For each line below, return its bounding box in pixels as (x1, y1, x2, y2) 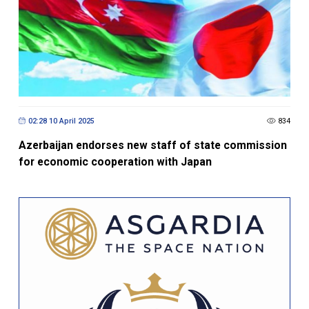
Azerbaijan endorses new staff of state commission (18, 104, 287, 118)
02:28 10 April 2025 (28, 81, 94, 91)
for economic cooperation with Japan (18, 121, 212, 134)
